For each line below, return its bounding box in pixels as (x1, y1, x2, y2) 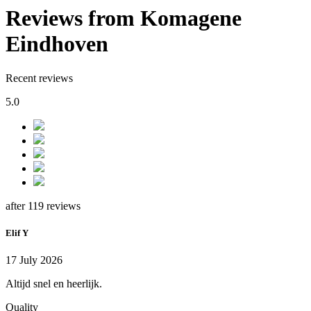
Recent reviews (6, 72, 73, 84)
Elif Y (6, 228, 28, 239)
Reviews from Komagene (6, 6, 242, 31)
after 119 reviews (6, 199, 81, 212)
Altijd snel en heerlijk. (6, 278, 102, 290)
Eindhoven (6, 31, 108, 57)
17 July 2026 (6, 254, 62, 267)
